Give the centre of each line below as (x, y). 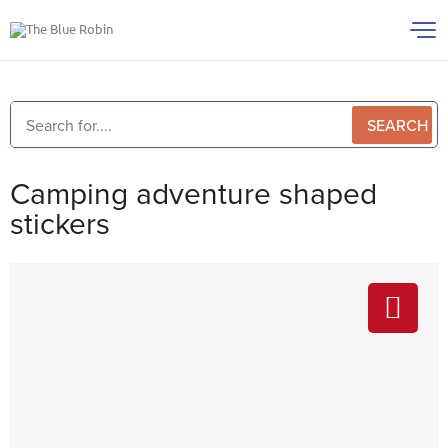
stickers (60, 223)
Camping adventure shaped (193, 193)
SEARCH (397, 124)
